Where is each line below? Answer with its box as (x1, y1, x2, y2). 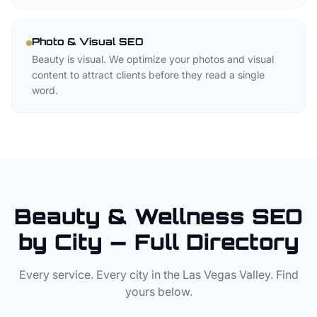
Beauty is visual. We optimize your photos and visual (32, 53, 274, 65)
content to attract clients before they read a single (32, 69, 265, 81)
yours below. (125, 284, 192, 299)
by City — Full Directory (18, 229, 299, 255)
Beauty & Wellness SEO (14, 203, 303, 229)
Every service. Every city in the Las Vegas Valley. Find (18, 267, 299, 282)
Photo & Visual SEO (32, 35, 144, 47)
